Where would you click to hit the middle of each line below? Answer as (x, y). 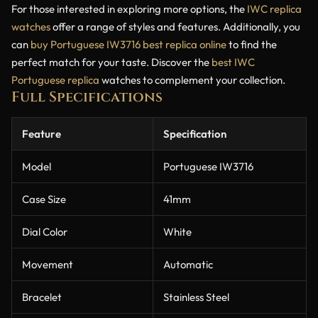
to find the (252, 45)
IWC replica (274, 9)
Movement (48, 265)
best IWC (233, 62)
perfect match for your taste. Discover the (111, 62)
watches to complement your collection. (192, 80)
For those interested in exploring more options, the (129, 9)
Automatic (188, 265)
